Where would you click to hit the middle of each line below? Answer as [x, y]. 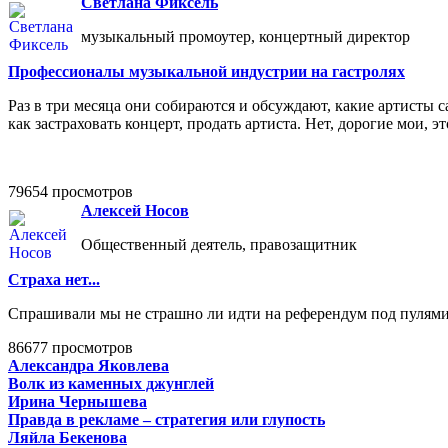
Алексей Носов [135, 211]
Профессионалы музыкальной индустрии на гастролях [206, 72]
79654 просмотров [70, 192]
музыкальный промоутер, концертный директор [245, 37]
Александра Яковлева [88, 366]
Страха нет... [54, 280]
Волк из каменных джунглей [111, 384]
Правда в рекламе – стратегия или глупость [166, 420]
